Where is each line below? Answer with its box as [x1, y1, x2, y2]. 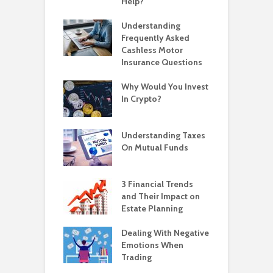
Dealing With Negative [121, 227, 209, 238]
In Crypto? [121, 93, 161, 104]
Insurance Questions [121, 56, 202, 68]
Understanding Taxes [121, 129, 205, 141]
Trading [121, 251, 152, 263]
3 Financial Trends [121, 178, 193, 190]
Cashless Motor [121, 44, 183, 55]
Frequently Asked [121, 32, 190, 43]
